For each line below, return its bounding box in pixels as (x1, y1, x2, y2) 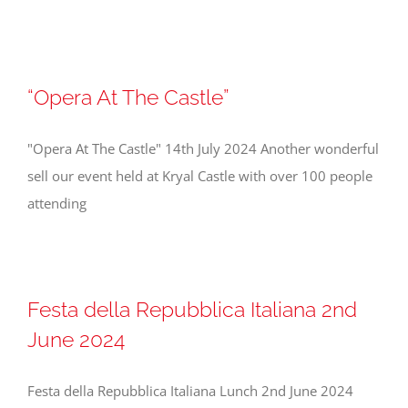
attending (27, 194, 87, 213)
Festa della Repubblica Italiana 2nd (27, 297, 357, 322)
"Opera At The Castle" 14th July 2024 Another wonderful (27, 139, 379, 158)
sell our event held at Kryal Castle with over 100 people (27, 167, 372, 186)
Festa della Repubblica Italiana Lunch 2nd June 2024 (27, 382, 353, 401)
